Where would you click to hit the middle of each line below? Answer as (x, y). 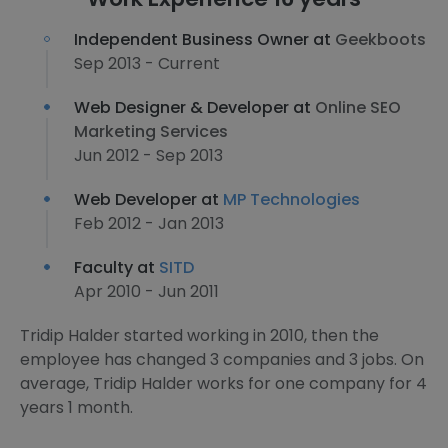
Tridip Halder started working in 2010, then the (199, 335)
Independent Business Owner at (204, 39)
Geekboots (380, 39)
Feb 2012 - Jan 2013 (149, 223)
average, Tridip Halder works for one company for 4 (223, 383)
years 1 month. (76, 407)
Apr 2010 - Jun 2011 (146, 291)
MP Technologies (291, 199)
